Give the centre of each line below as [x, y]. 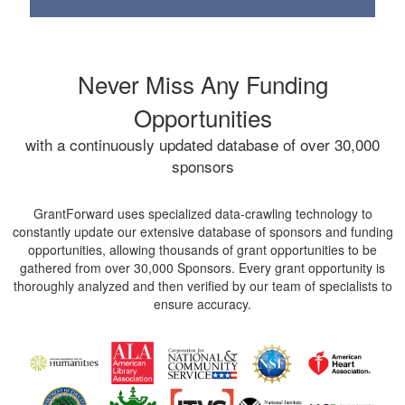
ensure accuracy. [202, 304]
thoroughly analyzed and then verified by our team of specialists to [202, 286]
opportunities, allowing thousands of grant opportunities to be [202, 250]
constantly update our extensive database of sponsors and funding [202, 232]
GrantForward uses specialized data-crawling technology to [202, 214]
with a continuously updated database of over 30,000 [202, 145]
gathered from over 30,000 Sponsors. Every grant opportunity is [202, 268]
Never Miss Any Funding [202, 84]
